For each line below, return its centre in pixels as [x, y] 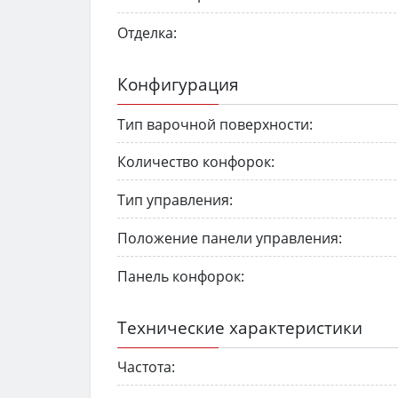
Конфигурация [178, 84]
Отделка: [147, 32]
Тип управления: [175, 200]
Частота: [146, 367]
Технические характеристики [240, 327]
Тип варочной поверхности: [215, 124]
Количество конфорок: [196, 162]
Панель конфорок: [181, 276]
